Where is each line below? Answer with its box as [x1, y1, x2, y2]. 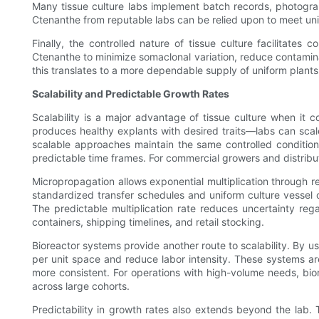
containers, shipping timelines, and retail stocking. [32, 216, 264, 229]
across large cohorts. [32, 280, 130, 293]
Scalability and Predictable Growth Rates [32, 88, 229, 100]
